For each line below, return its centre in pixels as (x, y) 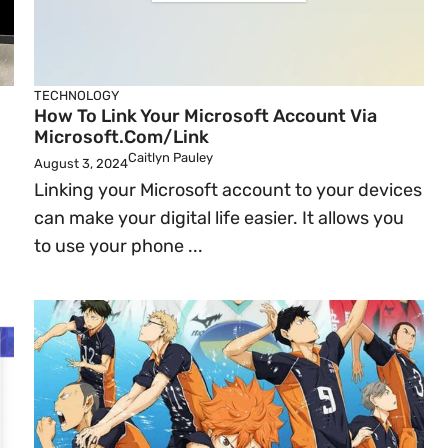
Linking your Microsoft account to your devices (228, 190)
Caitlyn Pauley (170, 157)
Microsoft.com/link (121, 137)
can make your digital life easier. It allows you (219, 218)
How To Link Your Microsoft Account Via (205, 116)
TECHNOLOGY (76, 95)
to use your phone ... (118, 246)
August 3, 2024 (81, 163)
